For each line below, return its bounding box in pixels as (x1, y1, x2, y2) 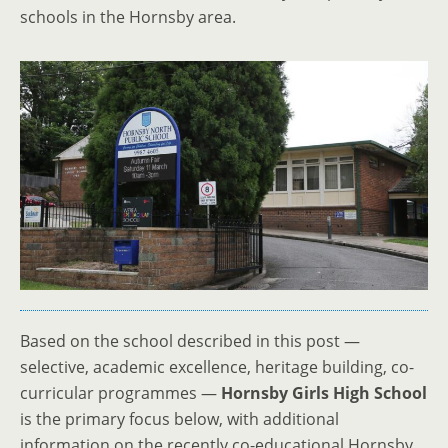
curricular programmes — (20, 382, 221, 405)
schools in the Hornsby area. (20, 6, 236, 28)
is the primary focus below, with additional (20, 408, 339, 431)
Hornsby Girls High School (221, 382, 427, 405)
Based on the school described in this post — (20, 330, 360, 353)
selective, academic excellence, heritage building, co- (20, 356, 414, 379)
